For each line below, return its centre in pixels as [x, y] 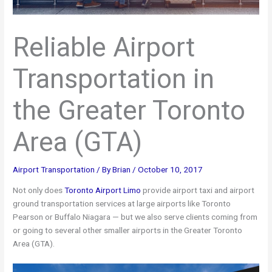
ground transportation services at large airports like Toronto [122, 204]
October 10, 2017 [171, 169]
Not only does [39, 190]
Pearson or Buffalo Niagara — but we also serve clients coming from [135, 217]
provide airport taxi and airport [198, 190]
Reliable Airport [104, 47]
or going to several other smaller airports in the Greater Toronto [128, 230]
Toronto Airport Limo [103, 190]
